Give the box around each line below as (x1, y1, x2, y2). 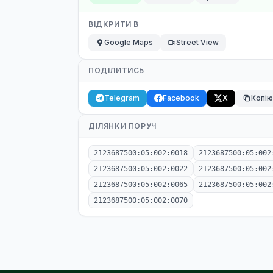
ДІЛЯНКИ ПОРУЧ (88, 121, 157, 130)
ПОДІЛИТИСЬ (88, 66, 144, 75)
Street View (176, 38, 219, 47)
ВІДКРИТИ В (88, 19, 139, 29)
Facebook (163, 93, 199, 102)
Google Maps (104, 38, 153, 47)
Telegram (104, 93, 140, 102)
